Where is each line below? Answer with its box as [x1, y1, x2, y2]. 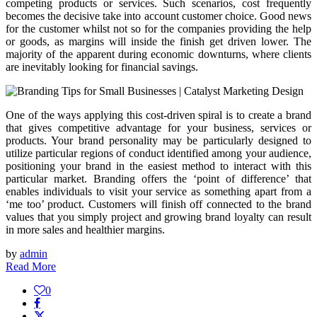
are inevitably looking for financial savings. [6, 60, 198, 73]
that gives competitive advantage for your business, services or [6, 121, 311, 134]
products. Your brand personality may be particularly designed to [6, 134, 311, 146]
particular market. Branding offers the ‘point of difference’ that [6, 172, 311, 185]
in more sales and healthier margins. [6, 223, 165, 236]
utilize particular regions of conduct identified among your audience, [6, 146, 311, 159]
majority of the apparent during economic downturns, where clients [6, 47, 311, 60]
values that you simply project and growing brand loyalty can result [6, 210, 311, 223]
